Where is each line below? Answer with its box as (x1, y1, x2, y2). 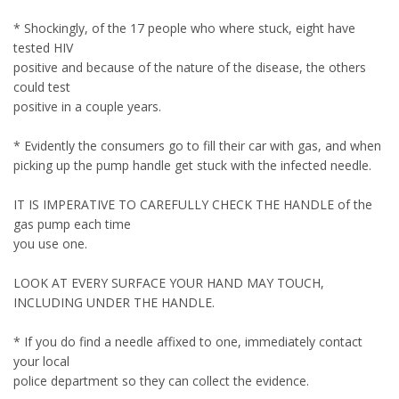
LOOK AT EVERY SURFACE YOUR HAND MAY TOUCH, (13, 274, 324, 291)
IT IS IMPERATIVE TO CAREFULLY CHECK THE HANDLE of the (13, 196, 372, 213)
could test (13, 78, 70, 95)
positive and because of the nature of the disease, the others (13, 59, 366, 76)
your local (13, 353, 69, 370)
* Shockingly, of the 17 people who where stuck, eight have (13, 20, 355, 37)
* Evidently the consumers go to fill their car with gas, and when (13, 137, 381, 154)
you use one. (13, 235, 87, 252)
